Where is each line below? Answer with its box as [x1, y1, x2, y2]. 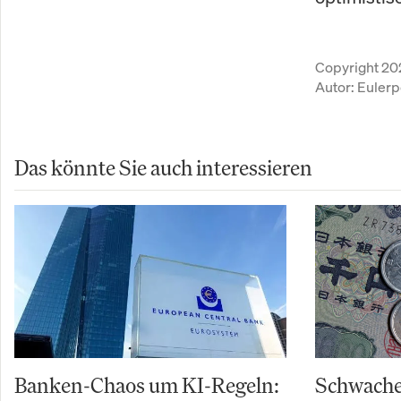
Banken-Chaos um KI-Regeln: [14, 371, 279, 398]
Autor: [315, 77, 357, 97]
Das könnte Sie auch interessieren [14, 154, 312, 181]
